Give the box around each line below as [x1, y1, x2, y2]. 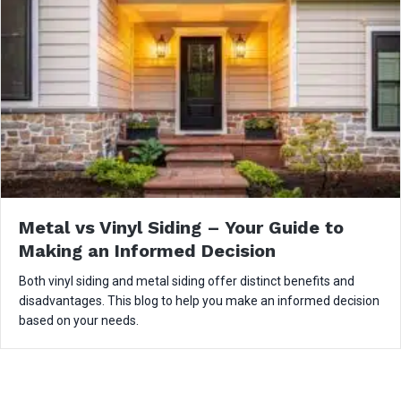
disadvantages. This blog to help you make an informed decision [19, 293, 380, 308]
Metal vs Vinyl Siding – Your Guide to [19, 216, 344, 238]
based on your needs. [19, 312, 139, 328]
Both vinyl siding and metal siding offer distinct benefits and [19, 273, 354, 288]
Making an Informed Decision [19, 239, 276, 261]
